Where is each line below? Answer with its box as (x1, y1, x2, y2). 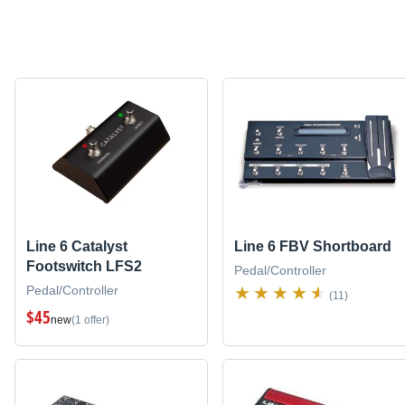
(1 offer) (71, 313, 109, 326)
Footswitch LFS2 (26, 258, 142, 274)
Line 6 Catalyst (26, 238, 127, 254)
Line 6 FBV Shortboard (233, 238, 391, 254)
